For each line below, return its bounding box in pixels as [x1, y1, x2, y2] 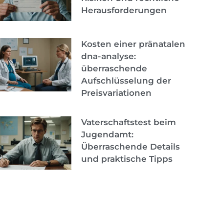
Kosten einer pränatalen [81, 39, 185, 49]
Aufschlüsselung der [81, 75, 171, 86]
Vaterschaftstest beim [81, 117, 176, 127]
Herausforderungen [81, 5, 167, 15]
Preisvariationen [81, 88, 152, 98]
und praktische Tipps [81, 153, 173, 164]
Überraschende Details [81, 141, 180, 152]
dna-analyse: [81, 51, 136, 61]
